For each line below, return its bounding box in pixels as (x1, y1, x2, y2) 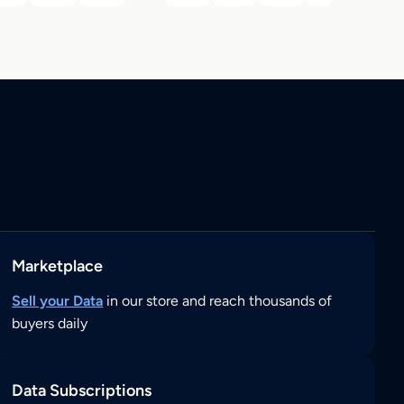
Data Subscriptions (12, 381, 152, 401)
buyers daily (12, 315, 88, 333)
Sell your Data (12, 292, 104, 310)
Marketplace (12, 256, 104, 277)
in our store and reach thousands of (103, 292, 333, 310)
